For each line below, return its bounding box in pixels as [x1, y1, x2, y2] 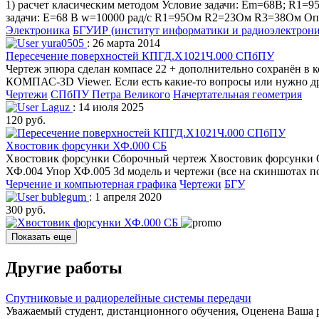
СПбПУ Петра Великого [51, 88, 170, 100]
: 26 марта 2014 [87, 36, 160, 49]
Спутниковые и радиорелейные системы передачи [6, 291, 251, 304]
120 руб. [6, 113, 46, 126]
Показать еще [11, 231, 71, 242]
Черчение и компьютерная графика [6, 177, 177, 190]
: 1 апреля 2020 [89, 190, 162, 203]
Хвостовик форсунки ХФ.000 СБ [6, 139, 167, 152]
